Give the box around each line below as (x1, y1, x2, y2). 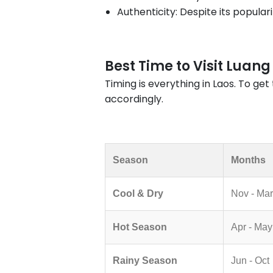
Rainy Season (113, 255, 177, 266)
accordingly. (105, 91, 163, 106)
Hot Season (113, 221, 167, 232)
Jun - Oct (231, 255, 269, 266)
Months (231, 154, 266, 165)
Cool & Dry (113, 188, 163, 199)
